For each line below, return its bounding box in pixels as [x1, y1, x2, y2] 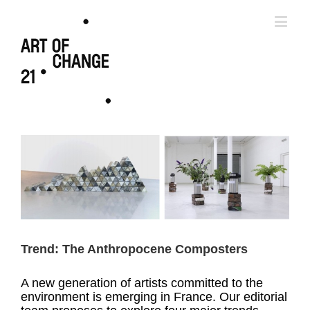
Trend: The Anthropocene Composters [21, 242, 248, 257]
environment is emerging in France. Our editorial [21, 290, 287, 304]
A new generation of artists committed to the [21, 276, 263, 291]
